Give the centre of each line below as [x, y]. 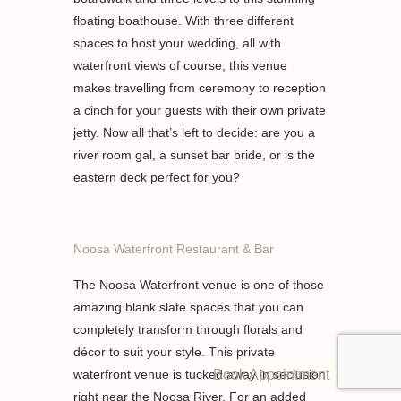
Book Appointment [271, 375]
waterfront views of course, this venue [181, 65]
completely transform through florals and [188, 329]
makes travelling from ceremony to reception [200, 87]
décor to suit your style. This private [175, 351]
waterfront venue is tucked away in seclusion [200, 374]
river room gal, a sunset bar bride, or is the [195, 154]
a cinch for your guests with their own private [200, 110]
